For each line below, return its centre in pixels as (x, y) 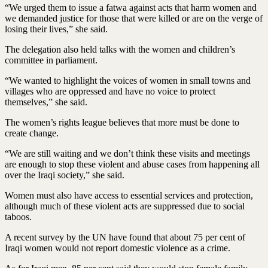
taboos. (18, 217)
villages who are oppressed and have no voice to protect (110, 91)
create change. (32, 133)
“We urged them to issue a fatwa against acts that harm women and (131, 7)
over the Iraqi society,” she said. (65, 175)
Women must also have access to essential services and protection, (129, 195)
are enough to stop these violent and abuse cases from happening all (132, 164)
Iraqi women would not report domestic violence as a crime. (118, 248)
